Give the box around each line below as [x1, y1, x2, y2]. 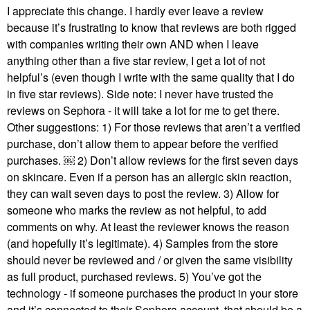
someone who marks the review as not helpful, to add [7, 202, 266, 219]
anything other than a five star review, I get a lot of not [7, 53, 265, 69]
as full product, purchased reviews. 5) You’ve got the [7, 268, 262, 285]
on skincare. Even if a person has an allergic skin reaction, [7, 169, 291, 185]
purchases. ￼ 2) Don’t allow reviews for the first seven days [7, 152, 298, 169]
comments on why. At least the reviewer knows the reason [7, 219, 289, 235]
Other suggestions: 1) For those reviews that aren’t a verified [7, 119, 300, 136]
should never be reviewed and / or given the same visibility [7, 252, 293, 268]
